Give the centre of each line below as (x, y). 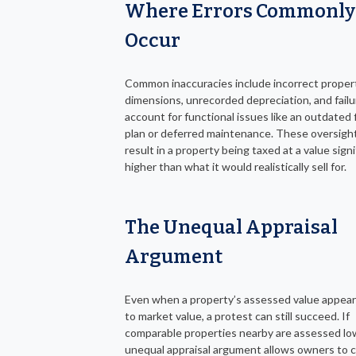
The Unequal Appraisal (231, 228)
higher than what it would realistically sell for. (236, 167)
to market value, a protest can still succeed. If (237, 316)
